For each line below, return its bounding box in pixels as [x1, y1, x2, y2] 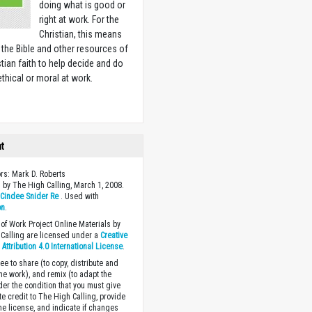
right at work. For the [39, 14, 120, 25]
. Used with [58, 192, 100, 201]
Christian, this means [39, 29, 123, 40]
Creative [100, 231, 128, 240]
